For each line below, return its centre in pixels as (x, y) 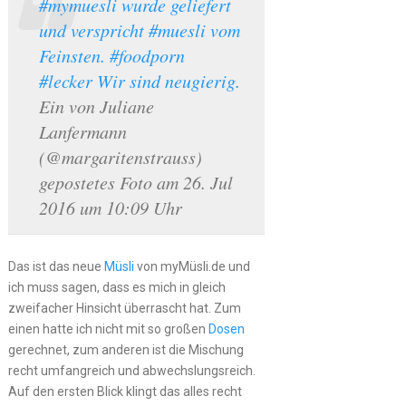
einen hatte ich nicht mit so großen (108, 329)
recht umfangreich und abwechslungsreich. (131, 371)
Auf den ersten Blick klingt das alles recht (125, 391)
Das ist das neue (56, 266)
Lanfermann (82, 131)
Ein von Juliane (96, 106)
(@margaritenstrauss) (120, 157)
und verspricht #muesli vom (139, 30)
